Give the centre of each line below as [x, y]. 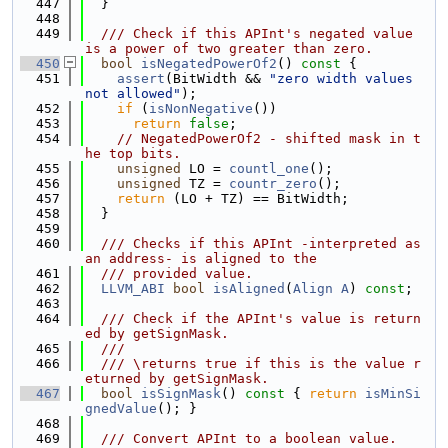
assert [141, 78]
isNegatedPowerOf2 [209, 63]
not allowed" [133, 93]
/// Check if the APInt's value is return [253, 318]
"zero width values [341, 78]
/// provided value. [169, 273]
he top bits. [133, 153]
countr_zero [273, 183]
